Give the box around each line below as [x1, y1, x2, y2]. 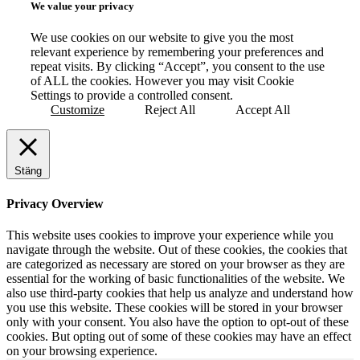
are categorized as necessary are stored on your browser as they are [6, 257, 345, 271]
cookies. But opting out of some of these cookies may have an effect [6, 329, 351, 343]
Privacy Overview [6, 196, 104, 211]
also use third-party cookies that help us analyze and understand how [6, 286, 354, 300]
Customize [51, 103, 104, 117]
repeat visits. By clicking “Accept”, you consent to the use [31, 59, 325, 74]
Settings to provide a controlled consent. [31, 88, 233, 103]
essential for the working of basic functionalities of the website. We [6, 272, 345, 285]
